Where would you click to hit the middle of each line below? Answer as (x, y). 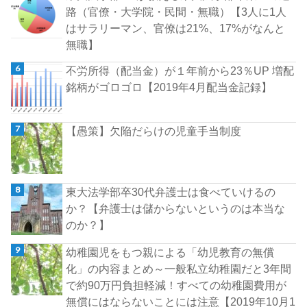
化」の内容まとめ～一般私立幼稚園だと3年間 (179, 268)
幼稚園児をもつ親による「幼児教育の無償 (170, 252)
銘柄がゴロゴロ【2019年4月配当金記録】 (169, 87)
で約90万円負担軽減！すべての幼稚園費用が (176, 285)
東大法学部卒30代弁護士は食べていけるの (171, 192)
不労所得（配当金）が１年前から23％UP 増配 (180, 70)
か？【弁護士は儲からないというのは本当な (176, 208)
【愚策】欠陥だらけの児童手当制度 (154, 131)
